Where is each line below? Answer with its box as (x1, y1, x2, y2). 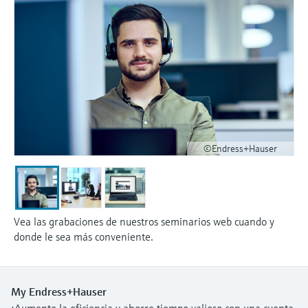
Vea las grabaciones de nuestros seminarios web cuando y (14, 214, 274, 229)
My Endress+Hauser (11, 285, 107, 299)
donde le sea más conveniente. (14, 230, 153, 244)
